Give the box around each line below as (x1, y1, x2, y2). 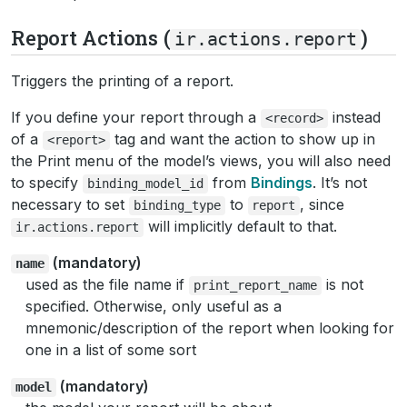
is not (321, 274, 363, 293)
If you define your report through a (11, 107, 261, 126)
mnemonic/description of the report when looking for (25, 318, 394, 337)
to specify (11, 173, 83, 192)
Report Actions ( (11, 24, 171, 51)
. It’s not (312, 173, 367, 192)
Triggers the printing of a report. (11, 71, 233, 90)
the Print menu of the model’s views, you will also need (11, 151, 391, 170)
